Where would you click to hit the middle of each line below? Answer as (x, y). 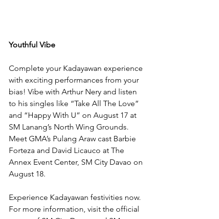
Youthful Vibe (32, 45)
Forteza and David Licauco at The (67, 151)
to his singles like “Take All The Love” (75, 104)
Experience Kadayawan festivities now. (76, 197)
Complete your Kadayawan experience (77, 68)
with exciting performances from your (75, 80)
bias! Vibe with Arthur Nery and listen (74, 92)
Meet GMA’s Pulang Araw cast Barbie (73, 139)
